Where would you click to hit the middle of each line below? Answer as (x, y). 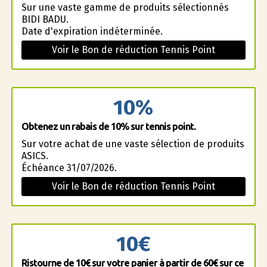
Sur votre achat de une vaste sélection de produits (133, 144)
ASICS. (35, 156)
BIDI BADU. (45, 19)
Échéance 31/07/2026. (69, 168)
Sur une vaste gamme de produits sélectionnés (125, 7)
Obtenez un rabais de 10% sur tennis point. (108, 126)
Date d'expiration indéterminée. (92, 31)
